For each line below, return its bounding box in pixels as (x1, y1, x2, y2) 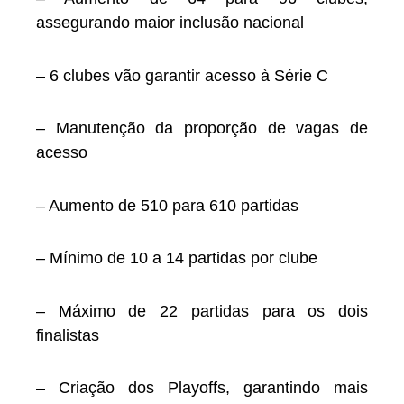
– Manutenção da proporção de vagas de (36, 119, 368, 138)
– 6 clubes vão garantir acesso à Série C (36, 66, 328, 85)
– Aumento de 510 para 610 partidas (36, 196, 298, 215)
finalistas (36, 326, 99, 344)
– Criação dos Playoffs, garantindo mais (36, 379, 368, 398)
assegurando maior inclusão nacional (36, 14, 304, 32)
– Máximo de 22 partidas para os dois (36, 301, 368, 320)
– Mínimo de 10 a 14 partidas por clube (36, 249, 317, 268)
